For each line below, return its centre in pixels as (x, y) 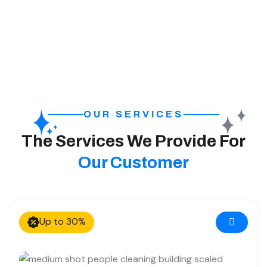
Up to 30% (63, 222)
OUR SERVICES (133, 114)
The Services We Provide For (133, 141)
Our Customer (133, 162)
